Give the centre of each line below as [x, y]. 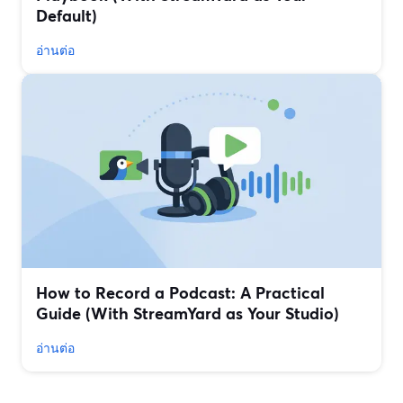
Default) [67, 16]
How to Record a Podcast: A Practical [180, 293]
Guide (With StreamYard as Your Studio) [188, 313]
